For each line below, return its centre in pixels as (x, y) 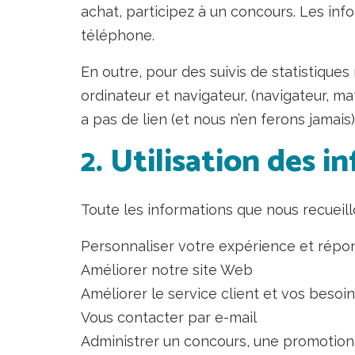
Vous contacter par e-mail (169, 318)
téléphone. (118, 35)
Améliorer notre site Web (167, 270)
